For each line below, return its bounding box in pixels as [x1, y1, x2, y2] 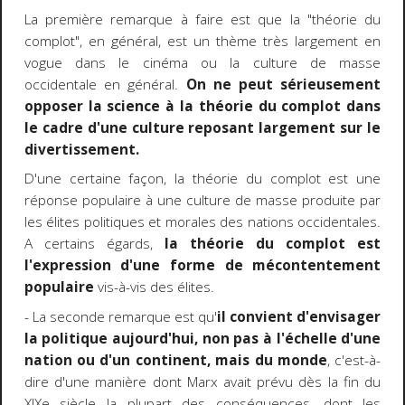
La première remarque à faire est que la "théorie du [24, 9, 381, 29]
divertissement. [24, 139, 139, 159]
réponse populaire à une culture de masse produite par [24, 191, 381, 211]
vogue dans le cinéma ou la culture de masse [24, 52, 381, 72]
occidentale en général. [24, 74, 186, 94]
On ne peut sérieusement [185, 74, 381, 94]
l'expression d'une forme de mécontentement [24, 256, 381, 276]
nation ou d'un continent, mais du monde [24, 350, 327, 370]
